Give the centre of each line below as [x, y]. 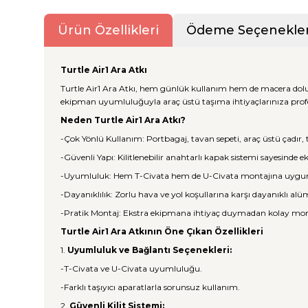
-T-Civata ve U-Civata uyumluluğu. [131, 268]
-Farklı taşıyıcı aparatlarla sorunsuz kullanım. [150, 287]
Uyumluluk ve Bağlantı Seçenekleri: [150, 250]
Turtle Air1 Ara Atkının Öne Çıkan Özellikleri [162, 231]
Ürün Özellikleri [108, 30]
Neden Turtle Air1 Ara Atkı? [123, 120]
